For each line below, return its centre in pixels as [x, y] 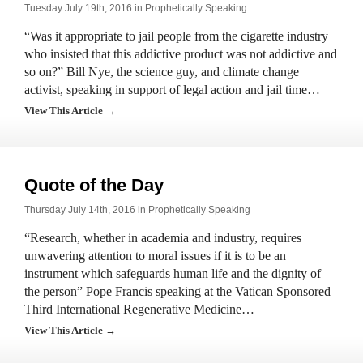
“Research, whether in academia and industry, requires [163, 238]
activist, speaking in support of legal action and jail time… [172, 90]
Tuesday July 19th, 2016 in [85, 8]
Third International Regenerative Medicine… [139, 309]
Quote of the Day [94, 185]
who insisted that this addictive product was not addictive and [181, 54]
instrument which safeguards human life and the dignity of [173, 273]
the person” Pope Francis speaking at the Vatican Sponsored [177, 291]
